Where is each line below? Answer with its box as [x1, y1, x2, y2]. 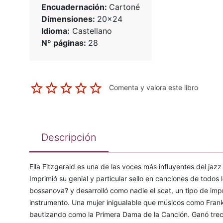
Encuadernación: [41, 2, 109, 12]
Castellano [69, 26, 112, 36]
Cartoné [109, 2, 140, 12]
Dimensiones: [41, 14, 97, 24]
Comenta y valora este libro [109, 83, 198, 92]
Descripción [41, 131, 97, 144]
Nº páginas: [41, 38, 88, 48]
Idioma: [41, 26, 70, 36]
